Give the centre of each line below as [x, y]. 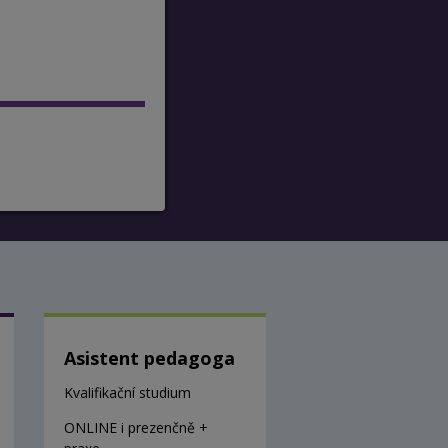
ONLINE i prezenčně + [135, 427]
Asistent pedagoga [149, 357]
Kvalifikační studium [127, 392]
